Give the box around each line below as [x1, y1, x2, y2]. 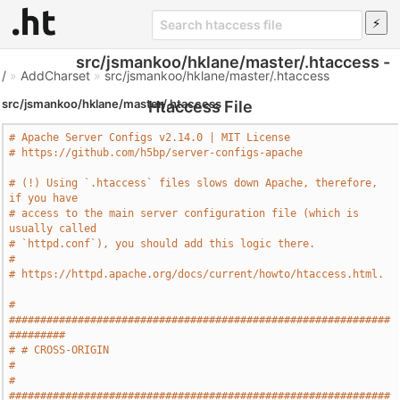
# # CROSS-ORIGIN [9, 344, 110, 356]
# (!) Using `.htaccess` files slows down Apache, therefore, [9, 177, 379, 189]
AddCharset [21, 68, 91, 83]
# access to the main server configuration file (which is [9, 207, 360, 220]
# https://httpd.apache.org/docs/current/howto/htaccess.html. [9, 268, 385, 280]
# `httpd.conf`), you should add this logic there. [9, 237, 316, 250]
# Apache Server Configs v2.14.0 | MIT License [9, 131, 291, 144]
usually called [9, 222, 97, 235]
